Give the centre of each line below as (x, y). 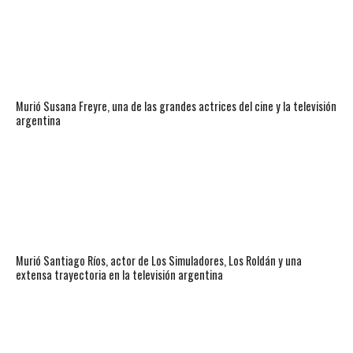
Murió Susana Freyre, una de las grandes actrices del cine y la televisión (176, 106)
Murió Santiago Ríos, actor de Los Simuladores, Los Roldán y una (158, 260)
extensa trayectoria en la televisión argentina (119, 275)
